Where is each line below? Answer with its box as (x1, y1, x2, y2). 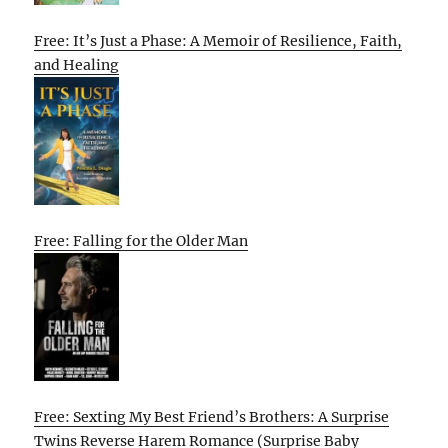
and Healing (34, 56, 120, 75)
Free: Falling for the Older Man (34, 232, 249, 251)
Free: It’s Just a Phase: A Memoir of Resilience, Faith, (34, 32, 403, 51)
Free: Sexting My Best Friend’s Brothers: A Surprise (34, 408, 390, 427)
